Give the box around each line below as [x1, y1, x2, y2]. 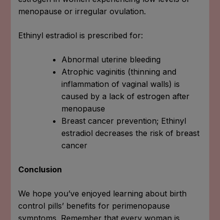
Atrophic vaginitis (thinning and [61, 66, 177, 77]
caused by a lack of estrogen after [61, 91, 190, 101]
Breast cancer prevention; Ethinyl [61, 115, 187, 126]
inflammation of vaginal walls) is [61, 79, 180, 89]
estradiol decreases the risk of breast [61, 128, 200, 138]
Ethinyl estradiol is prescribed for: [18, 30, 143, 40]
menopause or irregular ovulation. [18, 6, 146, 16]
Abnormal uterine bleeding [61, 54, 161, 64]
